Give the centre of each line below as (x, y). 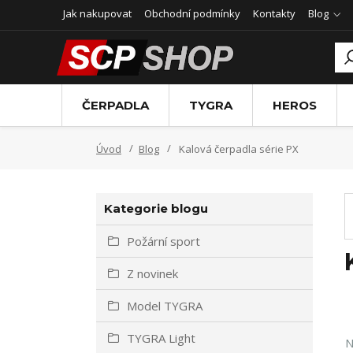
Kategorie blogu (156, 208)
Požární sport (163, 241)
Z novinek (152, 273)
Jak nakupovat (97, 13)
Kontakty (274, 13)
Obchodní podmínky (192, 13)
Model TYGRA (165, 306)
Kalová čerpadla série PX (238, 149)
